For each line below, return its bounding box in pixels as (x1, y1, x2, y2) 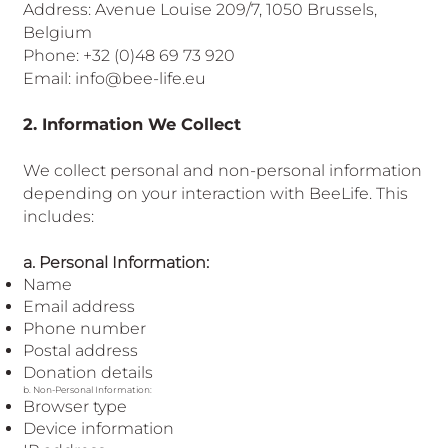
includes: (22, 206, 94, 227)
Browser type (22, 397, 127, 417)
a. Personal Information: (22, 252, 209, 273)
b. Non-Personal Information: (22, 384, 152, 396)
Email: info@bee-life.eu (22, 68, 206, 89)
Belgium (22, 22, 92, 43)
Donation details (22, 363, 153, 383)
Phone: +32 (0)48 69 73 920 (22, 45, 235, 66)
